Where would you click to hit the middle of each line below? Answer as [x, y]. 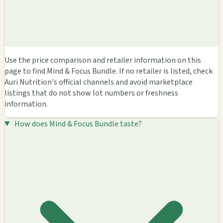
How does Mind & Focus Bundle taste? [78, 124]
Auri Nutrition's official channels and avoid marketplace [99, 82]
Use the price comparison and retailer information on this [103, 60]
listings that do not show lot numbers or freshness [91, 93]
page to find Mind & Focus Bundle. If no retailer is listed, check [109, 71]
